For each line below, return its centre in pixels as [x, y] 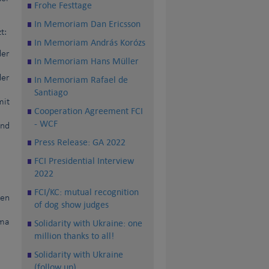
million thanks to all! [74, 236]
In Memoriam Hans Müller [86, 61]
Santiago [51, 92]
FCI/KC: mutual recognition [86, 192]
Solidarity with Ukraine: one [88, 223]
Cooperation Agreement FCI [89, 111]
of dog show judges [71, 205]
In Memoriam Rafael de [81, 80]
